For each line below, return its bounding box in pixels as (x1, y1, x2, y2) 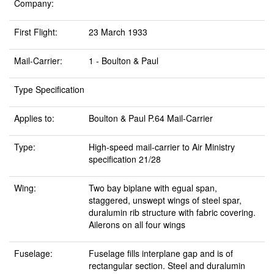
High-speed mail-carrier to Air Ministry (89, 141, 235, 153)
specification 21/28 (89, 153, 161, 165)
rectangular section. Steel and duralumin (89, 259, 245, 272)
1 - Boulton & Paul (89, 54, 158, 67)
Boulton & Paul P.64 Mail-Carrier (89, 112, 213, 124)
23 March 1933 (89, 26, 147, 38)
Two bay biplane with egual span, (89, 182, 217, 194)
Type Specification (14, 83, 84, 95)
